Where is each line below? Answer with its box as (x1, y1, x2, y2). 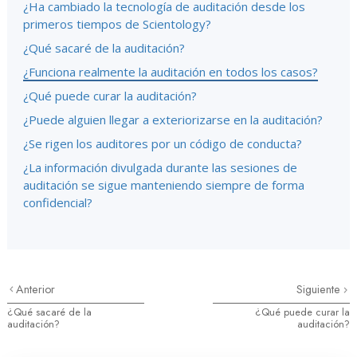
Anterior (16, 281, 56, 297)
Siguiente (296, 281, 343, 297)
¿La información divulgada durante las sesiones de (23, 159, 297, 175)
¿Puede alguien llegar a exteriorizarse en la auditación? (23, 112, 323, 127)
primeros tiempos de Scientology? (23, 16, 211, 32)
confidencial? (23, 194, 92, 210)
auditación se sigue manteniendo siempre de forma (23, 177, 304, 193)
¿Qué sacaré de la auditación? (23, 40, 185, 56)
